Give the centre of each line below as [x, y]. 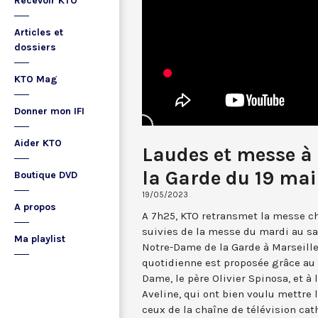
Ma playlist [40, 239]
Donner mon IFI [49, 111]
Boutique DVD [46, 175]
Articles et [39, 32]
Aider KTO [38, 143]
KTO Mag [36, 79]
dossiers [35, 47]
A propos [35, 207]
